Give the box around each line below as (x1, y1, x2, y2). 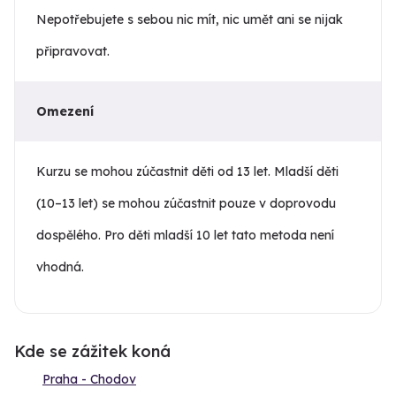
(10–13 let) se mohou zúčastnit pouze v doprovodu (36, 195, 336, 212)
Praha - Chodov (42, 370, 136, 387)
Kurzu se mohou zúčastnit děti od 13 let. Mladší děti (36, 164, 339, 180)
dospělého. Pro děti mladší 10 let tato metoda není (36, 227, 334, 244)
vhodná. (36, 259, 84, 276)
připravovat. (36, 43, 110, 60)
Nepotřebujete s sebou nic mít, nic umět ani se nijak (36, 11, 343, 28)
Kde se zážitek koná (14, 340, 171, 362)
